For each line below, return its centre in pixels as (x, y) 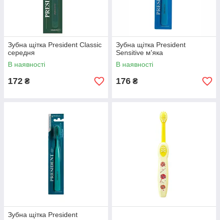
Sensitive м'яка (139, 53)
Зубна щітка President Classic (55, 45)
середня (21, 53)
